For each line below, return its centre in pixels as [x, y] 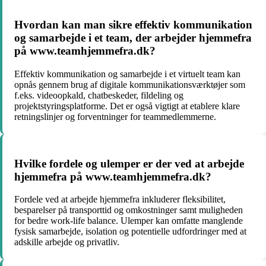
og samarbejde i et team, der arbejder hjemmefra [133, 38]
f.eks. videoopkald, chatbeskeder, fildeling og [99, 95]
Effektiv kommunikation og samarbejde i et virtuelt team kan [127, 74]
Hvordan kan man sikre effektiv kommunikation [133, 25]
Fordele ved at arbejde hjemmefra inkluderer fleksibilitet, [120, 199]
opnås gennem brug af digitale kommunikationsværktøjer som [130, 84]
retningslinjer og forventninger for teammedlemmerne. [115, 116]
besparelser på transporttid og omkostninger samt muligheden [129, 210]
